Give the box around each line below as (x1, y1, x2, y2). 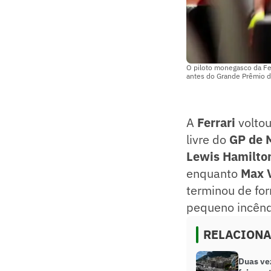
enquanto (186, 165, 241, 182)
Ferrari (197, 114, 238, 131)
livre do (186, 131, 229, 148)
